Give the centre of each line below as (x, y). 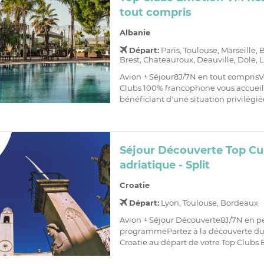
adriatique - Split (164, 165)
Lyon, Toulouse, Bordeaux (208, 203)
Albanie (135, 33)
